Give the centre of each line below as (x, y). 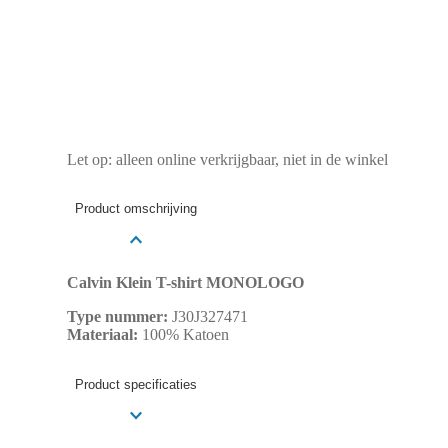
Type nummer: (117, 317)
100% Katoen (183, 335)
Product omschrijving (135, 209)
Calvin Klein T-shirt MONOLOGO (185, 283)
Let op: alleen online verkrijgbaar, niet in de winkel (227, 159)
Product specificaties (135, 384)
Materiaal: (102, 335)
